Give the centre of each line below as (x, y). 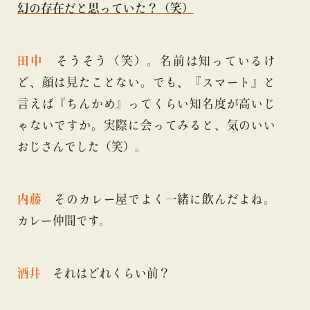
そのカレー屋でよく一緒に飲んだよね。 (159, 199)
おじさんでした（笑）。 (82, 147)
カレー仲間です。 (64, 220)
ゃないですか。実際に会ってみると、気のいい (146, 125)
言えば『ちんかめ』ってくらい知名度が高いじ (146, 104)
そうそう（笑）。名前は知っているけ (159, 61)
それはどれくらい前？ (106, 273)
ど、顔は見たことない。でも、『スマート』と (146, 82)
